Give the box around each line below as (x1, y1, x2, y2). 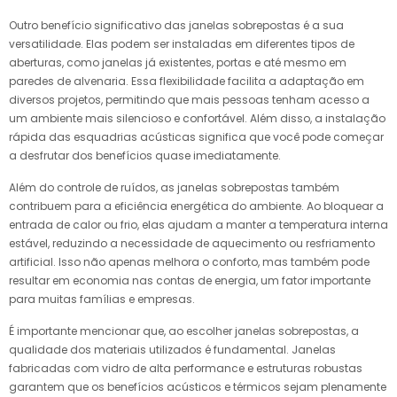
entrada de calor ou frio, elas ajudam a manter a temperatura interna (9, 216, 388, 232)
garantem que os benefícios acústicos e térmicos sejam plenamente (9, 378, 386, 394)
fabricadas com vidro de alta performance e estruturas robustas (9, 360, 362, 376)
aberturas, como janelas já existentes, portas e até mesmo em (9, 54, 346, 70)
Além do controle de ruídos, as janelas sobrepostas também (9, 179, 339, 195)
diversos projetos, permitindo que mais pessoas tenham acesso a (9, 91, 370, 107)
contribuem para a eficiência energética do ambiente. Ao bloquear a (9, 198, 384, 214)
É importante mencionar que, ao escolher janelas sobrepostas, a (9, 323, 359, 339)
